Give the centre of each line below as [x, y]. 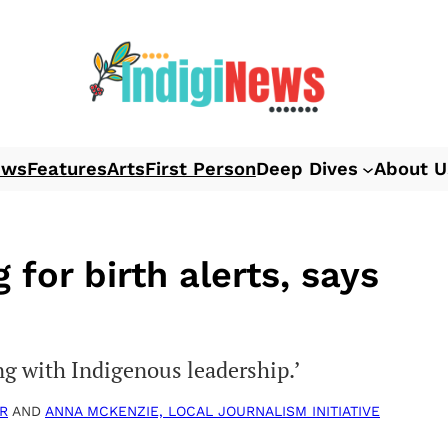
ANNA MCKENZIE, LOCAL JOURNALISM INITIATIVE [212, 410]
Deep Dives [306, 168]
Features [66, 168]
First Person [200, 168]
